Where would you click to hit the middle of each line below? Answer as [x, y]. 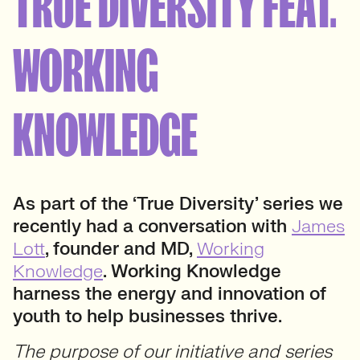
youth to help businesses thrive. [147, 316]
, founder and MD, [121, 249]
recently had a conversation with [152, 226]
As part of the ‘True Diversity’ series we [178, 204]
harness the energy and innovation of [170, 294]
